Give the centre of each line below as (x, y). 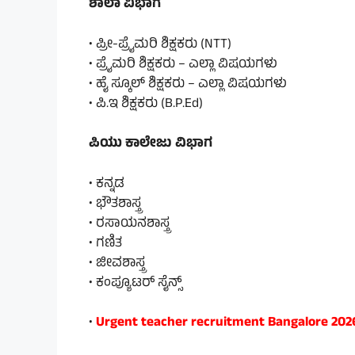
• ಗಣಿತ (105, 244)
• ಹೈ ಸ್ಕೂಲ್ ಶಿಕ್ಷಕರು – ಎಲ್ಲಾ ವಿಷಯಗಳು (188, 84)
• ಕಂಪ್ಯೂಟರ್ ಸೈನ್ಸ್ (136, 283)
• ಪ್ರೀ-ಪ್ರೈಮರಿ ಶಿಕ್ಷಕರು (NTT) (160, 45)
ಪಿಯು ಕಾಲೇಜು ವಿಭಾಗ (151, 145)
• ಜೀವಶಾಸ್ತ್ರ (117, 263)
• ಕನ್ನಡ (107, 184)
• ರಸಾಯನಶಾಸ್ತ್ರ (129, 224)
